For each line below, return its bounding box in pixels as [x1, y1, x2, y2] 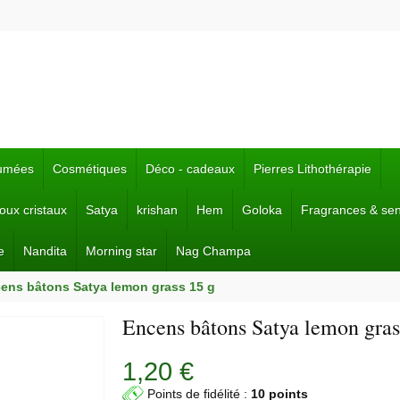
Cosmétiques [53, 162, 127, 176]
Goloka [242, 203, 282, 217]
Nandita [23, 244, 67, 258]
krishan [137, 203, 178, 217]
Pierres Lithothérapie [254, 162, 371, 176]
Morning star [86, 244, 157, 258]
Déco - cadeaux [146, 162, 235, 176]
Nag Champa [176, 244, 251, 258]
